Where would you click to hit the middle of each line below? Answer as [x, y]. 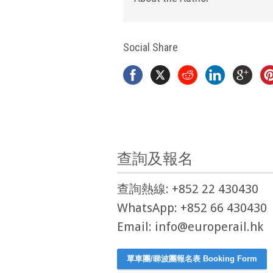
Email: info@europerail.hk [190, 226]
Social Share [151, 47]
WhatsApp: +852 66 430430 [192, 207]
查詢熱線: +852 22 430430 [188, 189]
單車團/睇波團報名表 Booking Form [192, 258]
